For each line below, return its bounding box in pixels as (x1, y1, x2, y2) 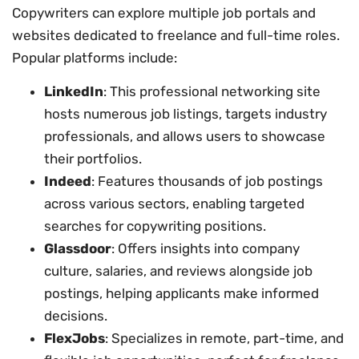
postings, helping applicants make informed (44, 284, 319, 301)
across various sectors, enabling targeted (44, 195, 305, 212)
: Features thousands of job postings (91, 172, 323, 189)
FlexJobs (44, 329, 105, 346)
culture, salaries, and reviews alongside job (44, 262, 313, 279)
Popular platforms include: (12, 49, 177, 66)
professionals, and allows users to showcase (44, 127, 325, 144)
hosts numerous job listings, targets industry (44, 105, 327, 122)
